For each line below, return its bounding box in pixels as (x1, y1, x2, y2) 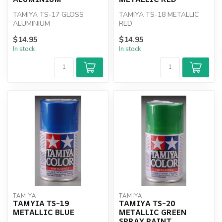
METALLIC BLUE (13, 205, 74, 218)
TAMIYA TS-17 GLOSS (13, 10, 84, 20)
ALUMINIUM (13, 19, 50, 29)
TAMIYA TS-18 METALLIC (119, 10, 199, 20)
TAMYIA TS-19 (13, 196, 69, 209)
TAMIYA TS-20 (119, 196, 175, 209)
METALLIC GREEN (119, 205, 187, 218)
